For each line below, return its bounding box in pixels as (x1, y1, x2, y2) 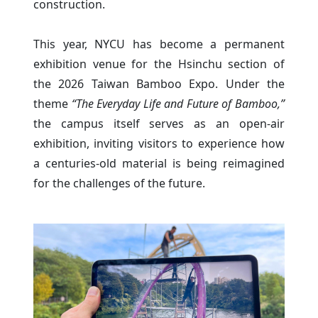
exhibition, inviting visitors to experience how (33, 135, 285, 151)
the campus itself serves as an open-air (33, 115, 285, 131)
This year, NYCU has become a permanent (33, 35, 285, 52)
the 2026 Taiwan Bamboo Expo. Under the (33, 75, 285, 92)
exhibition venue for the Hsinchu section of (33, 55, 285, 72)
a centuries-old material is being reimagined (33, 155, 285, 171)
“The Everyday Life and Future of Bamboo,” (71, 95, 285, 111)
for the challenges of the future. (33, 175, 205, 191)
